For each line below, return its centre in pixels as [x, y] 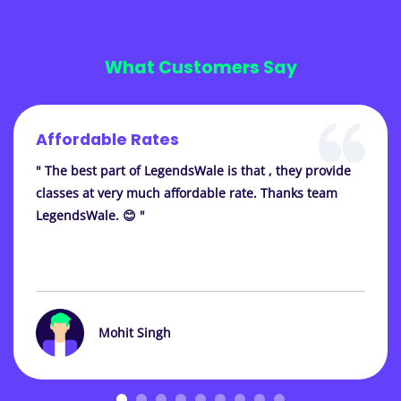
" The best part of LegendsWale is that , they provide [193, 171]
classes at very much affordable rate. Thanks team [187, 193]
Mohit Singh [135, 332]
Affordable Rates [107, 140]
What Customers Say [200, 68]
